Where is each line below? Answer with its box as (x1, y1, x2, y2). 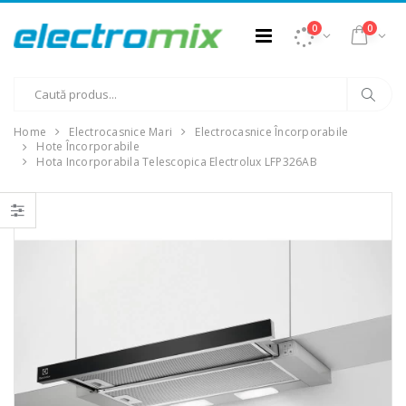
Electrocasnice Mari (69, 124, 172, 140)
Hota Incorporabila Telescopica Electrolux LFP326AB (36, 153, 317, 169)
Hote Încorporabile (36, 139, 140, 155)
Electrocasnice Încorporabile (195, 124, 349, 140)
